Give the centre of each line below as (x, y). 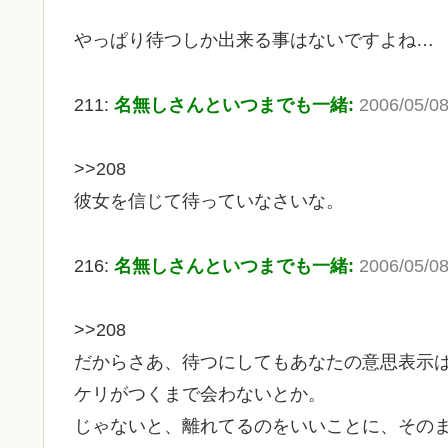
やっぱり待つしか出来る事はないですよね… (254, 40)
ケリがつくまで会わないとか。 (200, 393)
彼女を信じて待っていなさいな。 (209, 201)
